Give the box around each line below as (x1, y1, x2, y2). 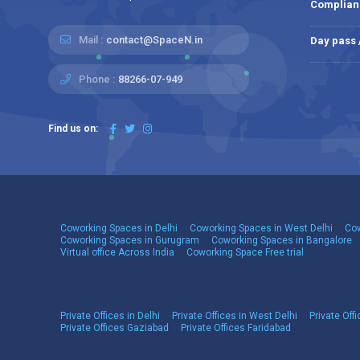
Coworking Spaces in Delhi (60, 223, 178, 234)
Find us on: (48, 123, 98, 134)
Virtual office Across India (60, 247, 174, 258)
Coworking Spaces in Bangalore (211, 235, 352, 246)
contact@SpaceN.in (106, 34, 202, 46)
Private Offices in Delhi (60, 310, 160, 321)
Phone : (76, 73, 115, 85)
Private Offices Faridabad (181, 322, 291, 333)
